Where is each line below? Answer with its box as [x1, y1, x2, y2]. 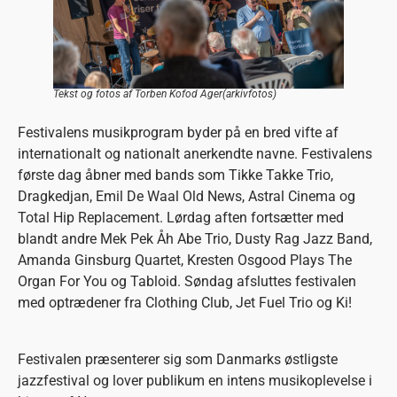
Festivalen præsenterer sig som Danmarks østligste [18, 351, 338, 369]
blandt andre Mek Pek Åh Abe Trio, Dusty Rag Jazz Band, [18, 230, 372, 248]
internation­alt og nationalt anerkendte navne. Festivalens [18, 145, 372, 163]
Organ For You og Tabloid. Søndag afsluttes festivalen [18, 273, 356, 291]
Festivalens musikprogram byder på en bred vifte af [18, 124, 339, 142]
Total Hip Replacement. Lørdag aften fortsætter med [18, 209, 344, 227]
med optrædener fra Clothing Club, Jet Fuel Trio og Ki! [18, 294, 352, 312]
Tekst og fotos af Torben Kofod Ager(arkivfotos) [53, 88, 276, 101]
